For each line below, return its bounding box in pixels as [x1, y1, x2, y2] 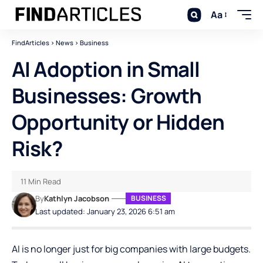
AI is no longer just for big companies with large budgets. [12, 242, 251, 255]
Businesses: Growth [12, 82, 202, 110]
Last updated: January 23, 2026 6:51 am [35, 206, 176, 217]
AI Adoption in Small [12, 55, 200, 83]
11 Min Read [21, 176, 61, 187]
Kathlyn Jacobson [44, 193, 110, 204]
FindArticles [12, 38, 49, 47]
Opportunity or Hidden [12, 108, 224, 136]
